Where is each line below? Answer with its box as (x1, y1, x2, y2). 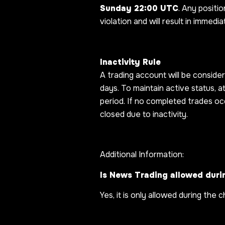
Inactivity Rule (100, 56, 161, 67)
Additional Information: (100, 149, 184, 160)
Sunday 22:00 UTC (100, 3, 178, 14)
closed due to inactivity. (100, 108, 188, 120)
